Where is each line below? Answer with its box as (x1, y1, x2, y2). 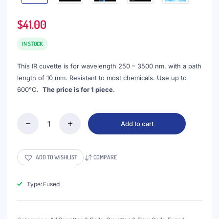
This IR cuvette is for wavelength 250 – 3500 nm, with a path (17, 62, 201, 70)
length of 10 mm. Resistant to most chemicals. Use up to (17, 74, 187, 82)
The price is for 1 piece (43, 86, 113, 93)
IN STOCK (22, 40, 44, 47)
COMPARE (93, 153, 117, 161)
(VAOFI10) (17, 123, 46, 131)
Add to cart (120, 119, 153, 128)
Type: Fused (26, 180, 60, 188)
